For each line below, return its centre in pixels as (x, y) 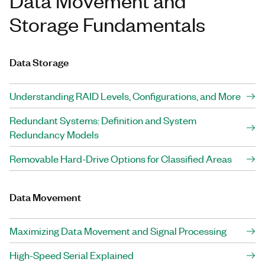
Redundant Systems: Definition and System (103, 120)
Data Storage (39, 62)
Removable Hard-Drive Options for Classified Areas (121, 158)
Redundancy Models (54, 134)
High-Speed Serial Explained (72, 255)
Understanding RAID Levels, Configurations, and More (125, 96)
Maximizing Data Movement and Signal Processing (118, 230)
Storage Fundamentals (107, 24)
